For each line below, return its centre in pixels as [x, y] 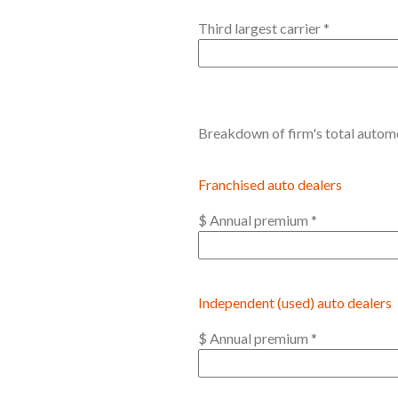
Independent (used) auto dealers [295, 302]
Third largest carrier [261, 28]
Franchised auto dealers [270, 184]
